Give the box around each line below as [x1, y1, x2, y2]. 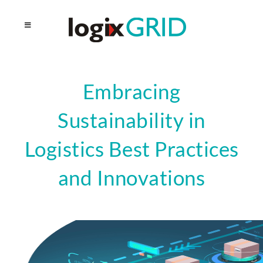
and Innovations [58, 165, 205, 190]
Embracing [82, 79, 181, 103]
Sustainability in [58, 107, 205, 132]
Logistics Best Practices [24, 136, 239, 161]
